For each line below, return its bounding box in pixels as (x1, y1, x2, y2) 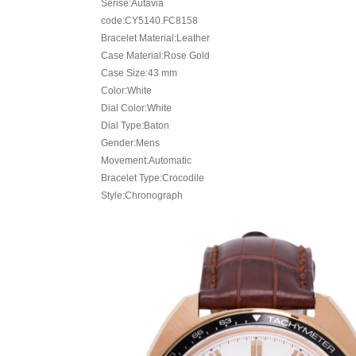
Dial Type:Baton (101, 120, 169, 131)
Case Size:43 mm (101, 68, 177, 79)
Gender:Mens (101, 137, 160, 149)
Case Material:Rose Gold (101, 50, 210, 61)
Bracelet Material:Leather (101, 33, 210, 44)
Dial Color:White (101, 103, 172, 114)
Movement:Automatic (101, 155, 192, 166)
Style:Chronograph (101, 190, 183, 201)
